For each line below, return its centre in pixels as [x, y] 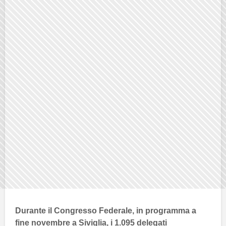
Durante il [35, 210]
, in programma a [164, 210]
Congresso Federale [93, 210]
